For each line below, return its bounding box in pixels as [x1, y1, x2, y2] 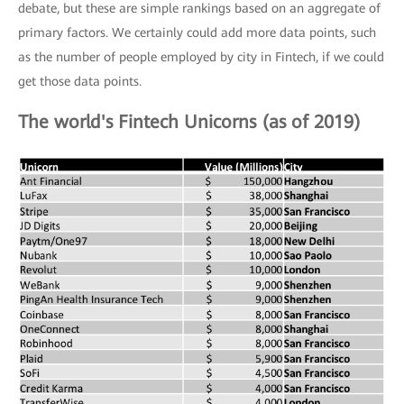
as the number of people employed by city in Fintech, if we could [18, 49, 384, 64]
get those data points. [18, 73, 142, 88]
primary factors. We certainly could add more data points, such [18, 24, 376, 40]
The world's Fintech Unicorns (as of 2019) [18, 110, 361, 133]
